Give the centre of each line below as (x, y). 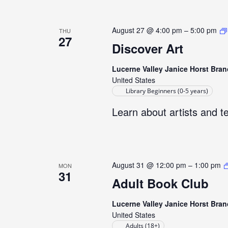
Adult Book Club (160, 183)
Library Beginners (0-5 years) (167, 91)
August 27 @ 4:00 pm (147, 30)
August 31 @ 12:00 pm (149, 165)
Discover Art (147, 48)
